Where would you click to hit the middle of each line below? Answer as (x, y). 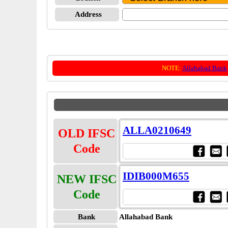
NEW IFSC (87, 179)
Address (88, 14)
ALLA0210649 (157, 130)
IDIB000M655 (156, 176)
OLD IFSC (87, 133)
